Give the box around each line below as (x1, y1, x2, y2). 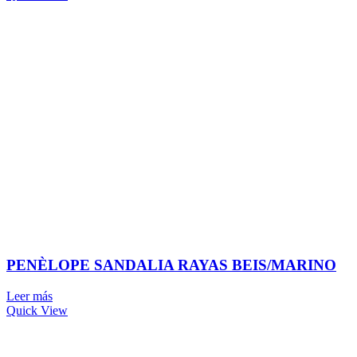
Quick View (6, 303, 68, 317)
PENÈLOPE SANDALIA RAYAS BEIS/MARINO (6, 256, 336, 273)
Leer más (6, 288, 53, 303)
